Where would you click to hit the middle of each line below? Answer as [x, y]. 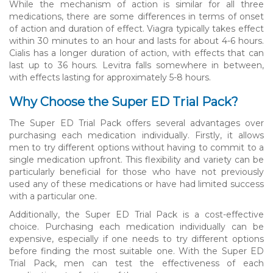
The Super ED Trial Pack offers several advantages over [136, 123]
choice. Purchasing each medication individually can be [136, 226]
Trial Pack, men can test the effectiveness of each [136, 263]
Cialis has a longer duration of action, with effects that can [136, 53]
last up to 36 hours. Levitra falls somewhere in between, [136, 65]
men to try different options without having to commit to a [136, 147]
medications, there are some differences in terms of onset [136, 16]
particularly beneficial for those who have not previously [136, 172]
